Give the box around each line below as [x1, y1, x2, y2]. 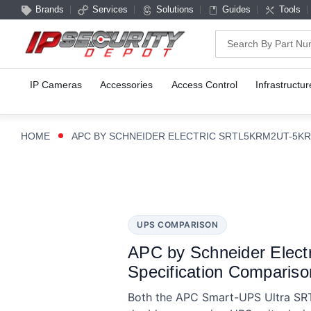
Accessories [100, 78, 153, 90]
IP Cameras [30, 78, 83, 90]
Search [215, 32, 251, 44]
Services [92, 4, 128, 15]
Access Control [171, 78, 237, 90]
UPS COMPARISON [137, 219, 218, 230]
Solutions [156, 4, 194, 15]
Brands [35, 4, 64, 15]
